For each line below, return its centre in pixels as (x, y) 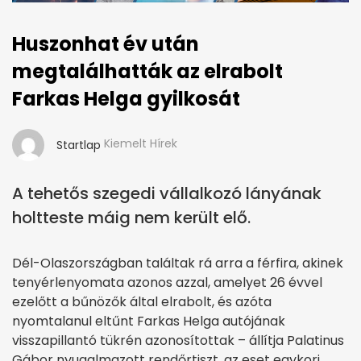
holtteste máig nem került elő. (131, 217)
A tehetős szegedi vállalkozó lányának (167, 193)
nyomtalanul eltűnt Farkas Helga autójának (149, 321)
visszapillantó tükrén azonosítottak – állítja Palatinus (178, 340)
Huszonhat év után (106, 44)
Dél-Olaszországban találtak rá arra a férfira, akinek (178, 263)
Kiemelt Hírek (141, 143)
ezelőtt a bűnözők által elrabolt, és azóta (142, 301)
